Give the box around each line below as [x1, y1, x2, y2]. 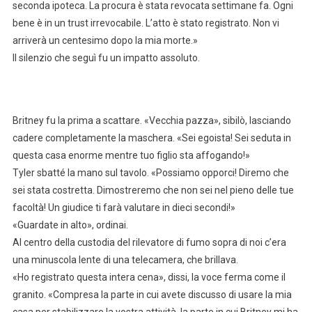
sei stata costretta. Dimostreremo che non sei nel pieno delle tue [12, 184, 294, 196]
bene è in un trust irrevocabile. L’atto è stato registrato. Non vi [12, 17, 279, 29]
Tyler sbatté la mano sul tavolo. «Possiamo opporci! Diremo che [12, 166, 289, 178]
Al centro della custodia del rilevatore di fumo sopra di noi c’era [12, 236, 286, 248]
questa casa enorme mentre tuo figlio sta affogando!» [12, 149, 250, 161]
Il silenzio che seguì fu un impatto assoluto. [12, 52, 200, 63]
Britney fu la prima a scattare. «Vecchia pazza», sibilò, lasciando [12, 114, 291, 126]
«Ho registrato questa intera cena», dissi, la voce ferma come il [12, 271, 286, 283]
